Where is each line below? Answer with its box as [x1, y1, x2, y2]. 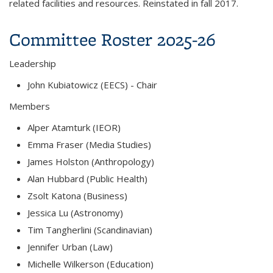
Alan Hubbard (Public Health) [27, 172, 147, 185]
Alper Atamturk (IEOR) [27, 121, 121, 133]
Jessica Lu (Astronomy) [27, 207, 123, 219]
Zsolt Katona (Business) [27, 190, 127, 202]
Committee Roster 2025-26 [9, 27, 216, 51]
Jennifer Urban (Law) [27, 241, 113, 253]
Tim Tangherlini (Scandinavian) [27, 224, 152, 236]
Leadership [9, 57, 56, 69]
